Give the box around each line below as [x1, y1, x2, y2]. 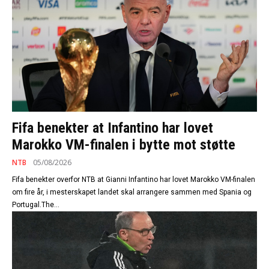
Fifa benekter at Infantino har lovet [12, 119, 213, 137]
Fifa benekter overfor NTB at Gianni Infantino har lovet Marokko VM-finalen [12, 175, 255, 184]
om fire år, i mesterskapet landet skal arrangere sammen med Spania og [12, 188, 252, 197]
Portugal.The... [12, 201, 59, 210]
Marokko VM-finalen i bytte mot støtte [12, 136, 235, 154]
